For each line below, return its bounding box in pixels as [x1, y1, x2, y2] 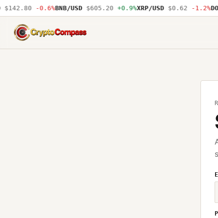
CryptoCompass [12, 33, 73, 43]
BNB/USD [51, 4, 78, 12]
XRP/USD [132, 4, 160, 12]
